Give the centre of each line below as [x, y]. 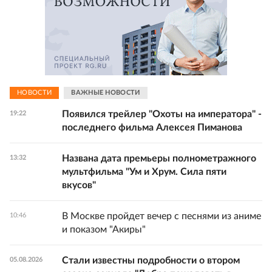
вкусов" [79, 185]
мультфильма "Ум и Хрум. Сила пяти [144, 172]
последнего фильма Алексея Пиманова [152, 127]
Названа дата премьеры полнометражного [159, 158]
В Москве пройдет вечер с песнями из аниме [161, 216]
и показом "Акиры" [104, 229]
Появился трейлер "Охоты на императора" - [162, 114]
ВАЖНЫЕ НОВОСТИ [106, 93]
